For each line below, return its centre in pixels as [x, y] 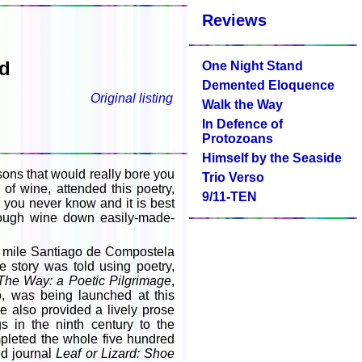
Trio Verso [233, 177]
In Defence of [242, 124]
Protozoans [238, 139]
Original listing [132, 98]
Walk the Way [242, 105]
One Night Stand [253, 66]
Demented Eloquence [268, 85]
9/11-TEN [229, 197]
